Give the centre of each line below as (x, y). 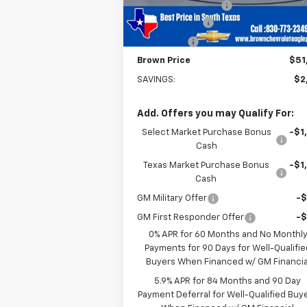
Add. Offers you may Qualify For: (216, 113)
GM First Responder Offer (191, 217)
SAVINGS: (157, 79)
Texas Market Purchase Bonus (206, 165)
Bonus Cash (162, 41)
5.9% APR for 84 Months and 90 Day (228, 281)
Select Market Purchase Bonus (206, 132)
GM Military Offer (172, 198)
